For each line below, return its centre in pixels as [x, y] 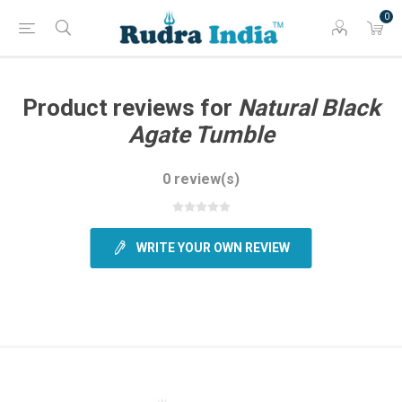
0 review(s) [201, 179]
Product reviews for [130, 108]
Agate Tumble [201, 135]
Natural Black [309, 108]
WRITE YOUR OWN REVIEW [213, 248]
